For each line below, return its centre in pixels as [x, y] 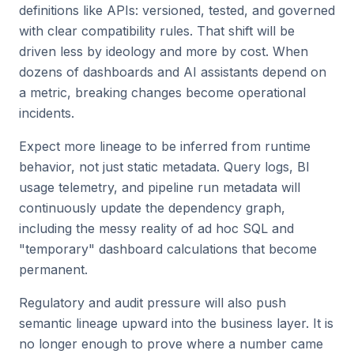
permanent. [53, 269]
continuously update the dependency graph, [152, 208]
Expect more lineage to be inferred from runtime [165, 146]
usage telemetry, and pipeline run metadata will [160, 187]
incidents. [47, 113]
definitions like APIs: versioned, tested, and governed [177, 10]
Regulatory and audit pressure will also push [153, 303]
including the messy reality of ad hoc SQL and [156, 228]
